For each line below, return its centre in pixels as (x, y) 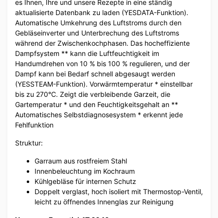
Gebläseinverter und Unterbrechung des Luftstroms (97, 33)
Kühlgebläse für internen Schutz (85, 182)
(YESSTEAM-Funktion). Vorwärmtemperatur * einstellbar (104, 84)
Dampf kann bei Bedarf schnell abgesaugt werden (95, 74)
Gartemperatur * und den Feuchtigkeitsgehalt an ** (97, 105)
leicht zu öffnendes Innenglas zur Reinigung (104, 202)
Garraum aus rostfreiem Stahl (81, 161)
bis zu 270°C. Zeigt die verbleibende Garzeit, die (93, 94)
